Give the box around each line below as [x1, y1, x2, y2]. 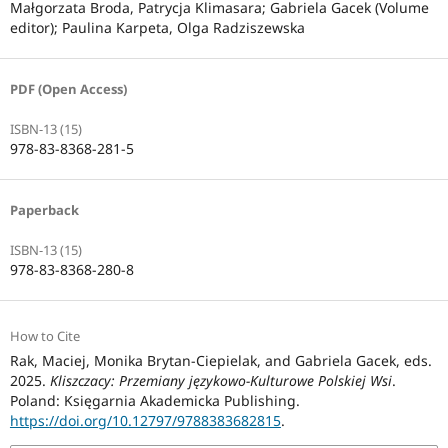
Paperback [9, 201, 79, 220]
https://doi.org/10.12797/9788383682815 [9, 411, 281, 431]
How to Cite [9, 327, 80, 346]
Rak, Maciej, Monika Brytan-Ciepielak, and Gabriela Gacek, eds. [9, 351, 432, 371]
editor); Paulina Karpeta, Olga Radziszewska [9, 18, 305, 38]
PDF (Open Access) [9, 80, 127, 99]
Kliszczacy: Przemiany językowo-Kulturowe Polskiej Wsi [49, 371, 392, 391]
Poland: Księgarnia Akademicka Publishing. [9, 391, 300, 411]
